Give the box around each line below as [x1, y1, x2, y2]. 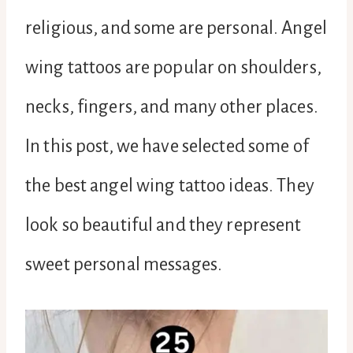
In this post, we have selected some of [25, 136, 309, 156]
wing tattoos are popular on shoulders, [25, 57, 321, 77]
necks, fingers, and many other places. [25, 96, 318, 117]
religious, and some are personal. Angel [25, 17, 327, 38]
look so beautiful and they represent [25, 214, 302, 235]
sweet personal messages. [25, 254, 222, 274]
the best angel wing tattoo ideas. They [25, 175, 314, 195]
